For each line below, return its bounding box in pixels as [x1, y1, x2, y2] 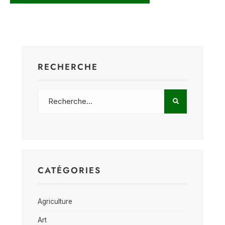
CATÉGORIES [38, 164, 101, 176]
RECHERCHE [38, 60, 98, 73]
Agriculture [38, 197, 72, 205]
